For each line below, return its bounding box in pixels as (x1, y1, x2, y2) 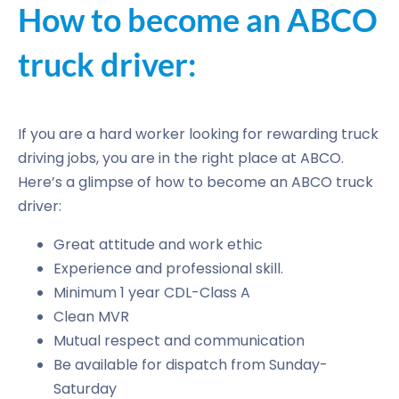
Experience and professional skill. (53, 258, 283, 279)
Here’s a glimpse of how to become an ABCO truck (18, 172, 373, 192)
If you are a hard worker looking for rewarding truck (18, 124, 379, 144)
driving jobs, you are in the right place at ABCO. (18, 148, 344, 168)
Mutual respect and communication (53, 330, 305, 351)
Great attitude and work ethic (53, 234, 263, 255)
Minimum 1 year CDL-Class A (53, 282, 250, 303)
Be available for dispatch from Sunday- (53, 354, 328, 375)
